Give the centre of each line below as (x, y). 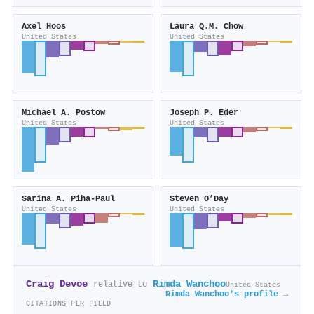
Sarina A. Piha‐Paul (68, 199)
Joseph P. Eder (204, 113)
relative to (120, 285)
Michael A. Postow (63, 113)
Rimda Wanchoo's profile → (227, 295)
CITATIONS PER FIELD (69, 304)
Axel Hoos (44, 27)
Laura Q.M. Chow (206, 27)
